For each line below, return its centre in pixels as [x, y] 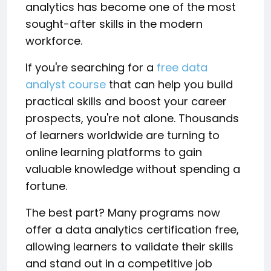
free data [181, 67]
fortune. [46, 186]
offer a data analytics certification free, [132, 229]
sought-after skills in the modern [114, 24]
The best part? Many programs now [123, 212]
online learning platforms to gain [114, 152]
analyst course [66, 84]
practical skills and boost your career [126, 101]
